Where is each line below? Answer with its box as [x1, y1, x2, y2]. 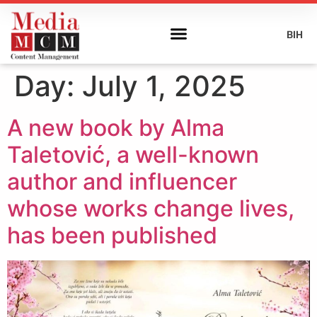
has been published [7, 221, 217, 249]
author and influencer [7, 168, 237, 195]
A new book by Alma [7, 114, 224, 142]
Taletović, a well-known [7, 141, 259, 168]
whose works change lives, [7, 195, 294, 222]
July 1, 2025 [82, 69, 246, 103]
